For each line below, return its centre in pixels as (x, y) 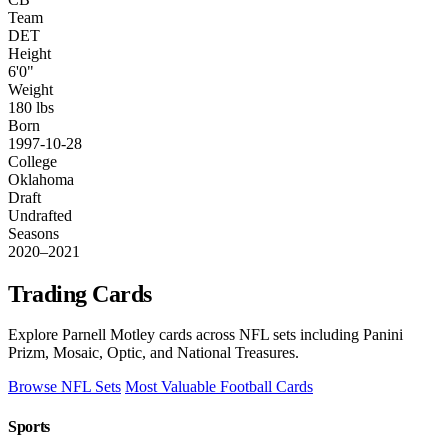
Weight (30, 89)
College (32, 161)
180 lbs (31, 107)
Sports (29, 426)
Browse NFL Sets (64, 387)
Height (29, 53)
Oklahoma (41, 179)
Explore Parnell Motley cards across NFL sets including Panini (205, 335)
